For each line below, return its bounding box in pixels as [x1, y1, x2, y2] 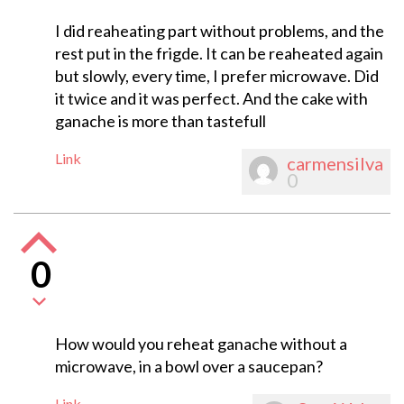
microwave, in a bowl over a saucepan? [54, 356, 323, 377]
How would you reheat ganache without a [54, 334, 347, 354]
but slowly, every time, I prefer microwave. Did [54, 66, 379, 87]
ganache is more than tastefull [54, 111, 266, 132]
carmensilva [287, 152, 383, 175]
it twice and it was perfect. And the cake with [54, 88, 368, 109]
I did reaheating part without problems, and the [54, 21, 384, 41]
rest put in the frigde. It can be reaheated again [54, 43, 383, 64]
